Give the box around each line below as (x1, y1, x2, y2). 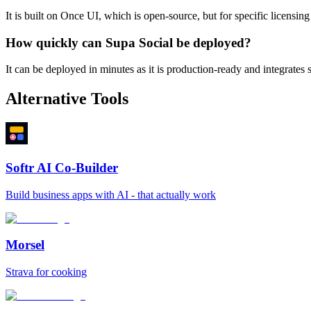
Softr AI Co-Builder (6, 160, 118, 175)
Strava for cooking (6, 265, 87, 278)
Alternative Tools (6, 90, 128, 108)
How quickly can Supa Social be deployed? (6, 35, 251, 50)
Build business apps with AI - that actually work (6, 188, 216, 201)
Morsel (6, 237, 44, 253)
